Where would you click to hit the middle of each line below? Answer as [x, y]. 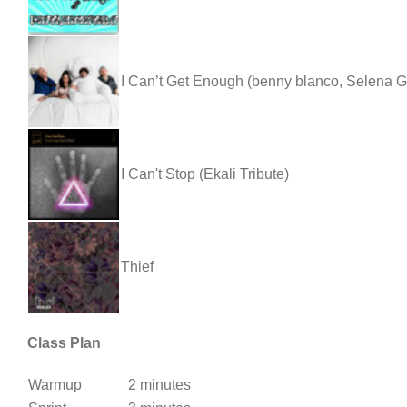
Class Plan [64, 342]
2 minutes [159, 385]
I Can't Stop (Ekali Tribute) [205, 174]
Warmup [55, 385]
